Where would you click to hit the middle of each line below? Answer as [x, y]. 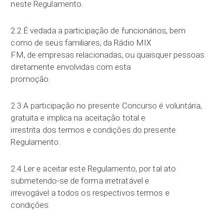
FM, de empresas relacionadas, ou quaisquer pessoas [108, 55]
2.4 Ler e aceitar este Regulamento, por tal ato [93, 169]
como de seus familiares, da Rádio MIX [81, 43]
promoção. [31, 79]
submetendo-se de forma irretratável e [80, 181]
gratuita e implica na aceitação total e [78, 118]
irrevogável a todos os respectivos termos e [90, 193]
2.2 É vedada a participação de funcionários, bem [98, 31]
